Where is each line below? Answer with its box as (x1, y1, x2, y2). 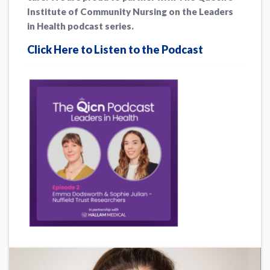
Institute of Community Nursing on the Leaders (27, 6, 234, 17)
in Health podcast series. (27, 20, 134, 32)
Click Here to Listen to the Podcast (27, 43, 204, 57)
